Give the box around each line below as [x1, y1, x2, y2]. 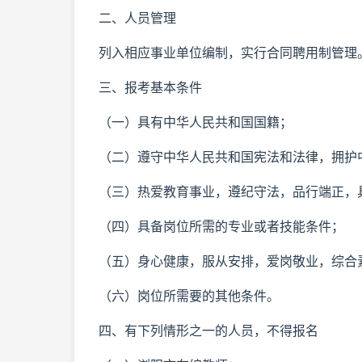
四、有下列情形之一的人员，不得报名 [99, 322, 318, 339]
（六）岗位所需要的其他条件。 [99, 288, 280, 304]
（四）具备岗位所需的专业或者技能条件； [99, 218, 344, 234]
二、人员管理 [99, 10, 176, 26]
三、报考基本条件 [99, 79, 202, 95]
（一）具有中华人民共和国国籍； [99, 114, 293, 130]
